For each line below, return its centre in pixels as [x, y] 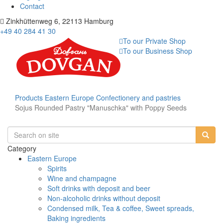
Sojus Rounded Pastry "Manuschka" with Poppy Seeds [101, 108]
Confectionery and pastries [138, 98]
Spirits [57, 168]
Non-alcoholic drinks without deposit [104, 198]
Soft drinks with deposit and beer [99, 188]
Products [29, 98]
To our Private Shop [154, 41]
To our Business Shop [158, 51]
